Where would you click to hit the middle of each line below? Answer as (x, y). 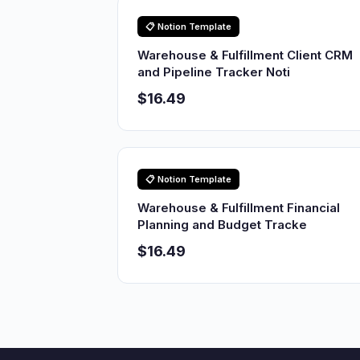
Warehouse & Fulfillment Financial (239, 208)
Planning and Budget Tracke (222, 225)
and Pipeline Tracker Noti (214, 72)
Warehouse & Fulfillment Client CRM (245, 55)
